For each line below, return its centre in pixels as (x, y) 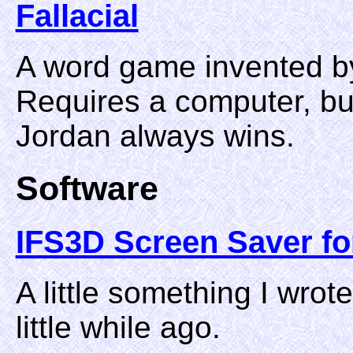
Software (87, 188)
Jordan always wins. (155, 136)
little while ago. (118, 327)
